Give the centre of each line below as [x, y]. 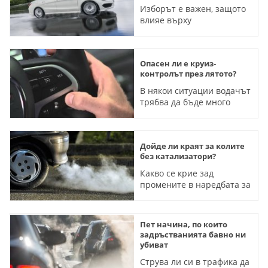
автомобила [165, 42]
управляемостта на [180, 31]
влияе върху [166, 20]
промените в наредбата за [195, 185]
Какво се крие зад [177, 173]
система [157, 125]
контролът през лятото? [188, 74]
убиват [154, 245]
